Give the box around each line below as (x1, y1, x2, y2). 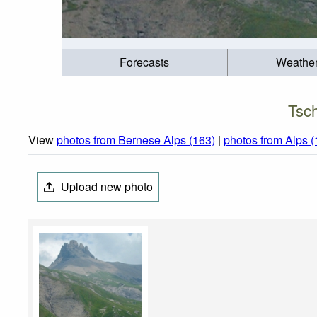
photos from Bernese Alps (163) (57, 132, 215, 149)
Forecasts (120, 54, 170, 71)
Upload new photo (58, 178, 154, 195)
